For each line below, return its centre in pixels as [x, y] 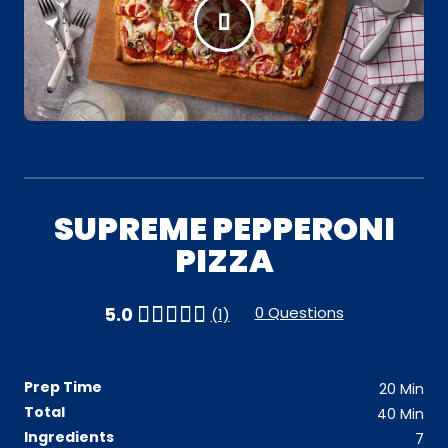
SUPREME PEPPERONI [224, 229]
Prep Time [63, 387]
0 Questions [299, 313]
